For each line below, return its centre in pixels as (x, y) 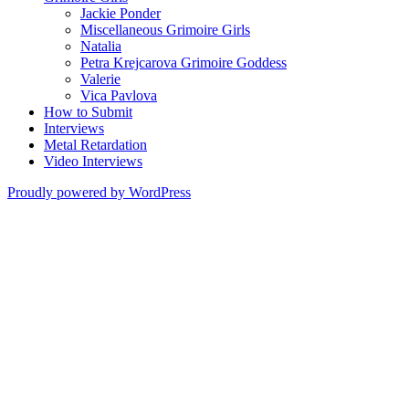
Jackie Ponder (121, 13)
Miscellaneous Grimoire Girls (165, 29)
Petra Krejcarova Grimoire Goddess (184, 62)
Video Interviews (93, 161)
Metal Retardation (95, 144)
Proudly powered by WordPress (99, 192)
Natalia (101, 46)
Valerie (100, 79)
